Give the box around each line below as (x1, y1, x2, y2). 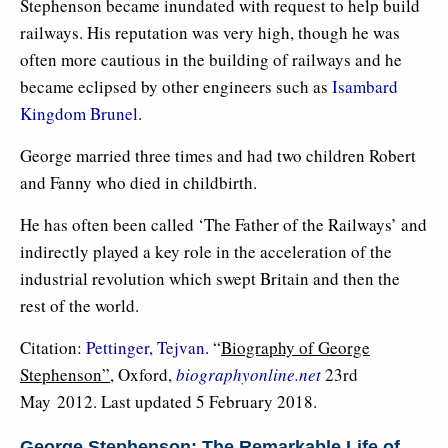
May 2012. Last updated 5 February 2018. (20, 389, 317, 413)
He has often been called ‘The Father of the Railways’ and (20, 212, 427, 236)
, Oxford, (110, 362, 176, 386)
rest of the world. (20, 293, 139, 317)
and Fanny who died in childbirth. (20, 170, 257, 194)
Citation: (20, 335, 86, 359)
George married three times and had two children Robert (20, 143, 416, 167)
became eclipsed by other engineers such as (20, 74, 332, 98)
